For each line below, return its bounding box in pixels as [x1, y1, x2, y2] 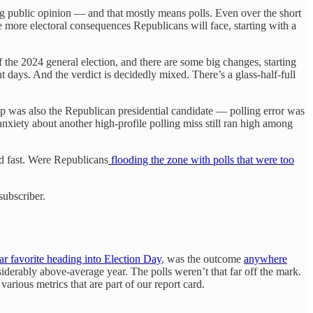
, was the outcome [161, 252, 244, 265]
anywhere [244, 252, 287, 265]
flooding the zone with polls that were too [108, 153, 294, 166]
